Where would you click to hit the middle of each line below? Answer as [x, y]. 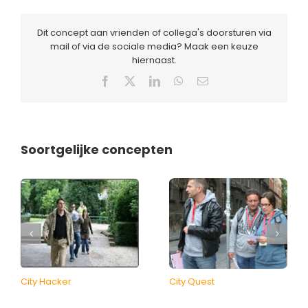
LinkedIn [179, 80]
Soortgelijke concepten [97, 150]
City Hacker [46, 282]
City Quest [192, 282]
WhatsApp [206, 80]
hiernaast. [154, 60]
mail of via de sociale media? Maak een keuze [154, 47]
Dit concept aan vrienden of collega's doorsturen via [154, 33]
